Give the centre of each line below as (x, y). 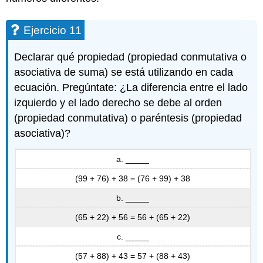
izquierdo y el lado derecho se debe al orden (118, 103)
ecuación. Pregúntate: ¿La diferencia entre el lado (131, 88)
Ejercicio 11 (53, 31)
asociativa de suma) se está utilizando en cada (124, 73)
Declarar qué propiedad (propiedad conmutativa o (131, 57)
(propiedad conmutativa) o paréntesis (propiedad (128, 118)
